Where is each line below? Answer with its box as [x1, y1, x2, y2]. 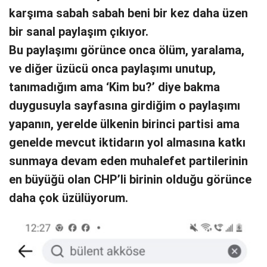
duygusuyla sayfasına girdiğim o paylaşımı [9, 98, 240, 113]
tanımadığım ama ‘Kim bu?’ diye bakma [9, 80, 220, 94]
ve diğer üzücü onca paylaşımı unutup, [9, 61, 216, 76]
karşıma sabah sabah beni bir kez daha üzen [9, 6, 248, 20]
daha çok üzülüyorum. [9, 191, 128, 205]
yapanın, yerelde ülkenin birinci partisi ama [9, 117, 240, 131]
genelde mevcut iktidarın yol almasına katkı [9, 135, 246, 150]
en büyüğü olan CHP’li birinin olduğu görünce [9, 172, 252, 187]
